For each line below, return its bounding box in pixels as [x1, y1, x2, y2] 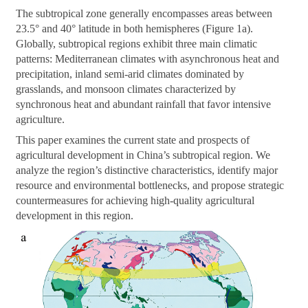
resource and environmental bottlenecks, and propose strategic [16, 179, 285, 192]
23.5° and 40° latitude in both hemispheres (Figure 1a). [16, 23, 254, 35]
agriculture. [16, 113, 65, 126]
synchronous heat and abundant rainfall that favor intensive [16, 98, 272, 111]
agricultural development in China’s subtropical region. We [16, 149, 271, 162]
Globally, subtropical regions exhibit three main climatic [16, 38, 258, 50]
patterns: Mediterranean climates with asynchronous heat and [16, 53, 280, 65]
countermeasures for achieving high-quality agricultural [16, 195, 255, 207]
